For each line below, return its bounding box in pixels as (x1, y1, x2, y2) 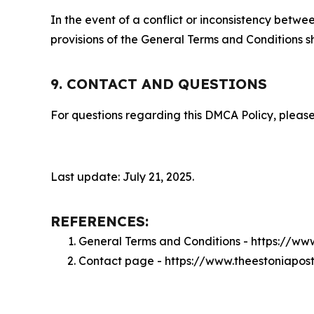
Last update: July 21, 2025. (50, 170, 194, 184)
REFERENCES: (50, 212, 149, 230)
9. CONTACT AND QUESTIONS (50, 75, 267, 93)
